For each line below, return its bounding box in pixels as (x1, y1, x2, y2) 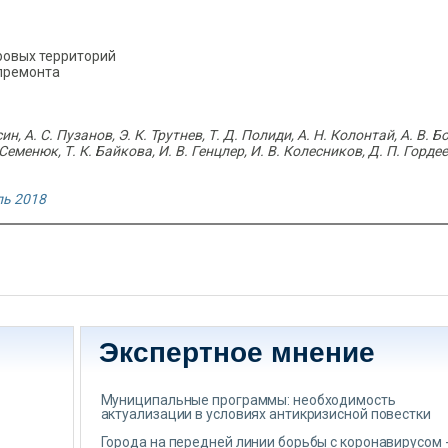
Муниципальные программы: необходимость (100, 392, 396, 408)
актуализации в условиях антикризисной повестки (100, 406, 431, 422)
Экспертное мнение (98, 337, 375, 368)
